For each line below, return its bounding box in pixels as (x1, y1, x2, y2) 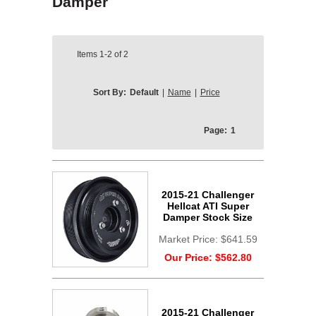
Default (129, 87, 159, 97)
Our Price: (164, 252, 215, 263)
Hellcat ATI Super (166, 200, 249, 212)
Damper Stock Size (163, 212, 253, 223)
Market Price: (158, 233, 221, 245)
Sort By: (92, 87, 126, 97)
